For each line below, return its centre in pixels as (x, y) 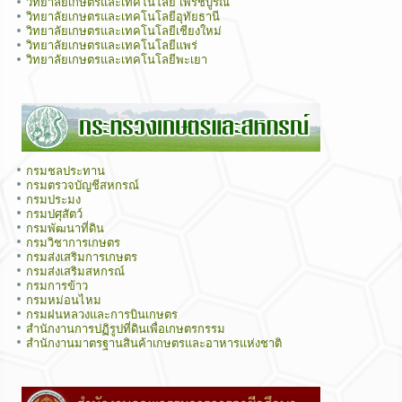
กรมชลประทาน (66, 170)
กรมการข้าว (57, 285)
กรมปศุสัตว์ (55, 214)
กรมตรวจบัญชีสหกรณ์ (83, 185)
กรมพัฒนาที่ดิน (66, 228)
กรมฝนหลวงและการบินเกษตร (102, 314)
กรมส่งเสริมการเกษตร (82, 257)
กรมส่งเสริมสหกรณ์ (76, 271)
